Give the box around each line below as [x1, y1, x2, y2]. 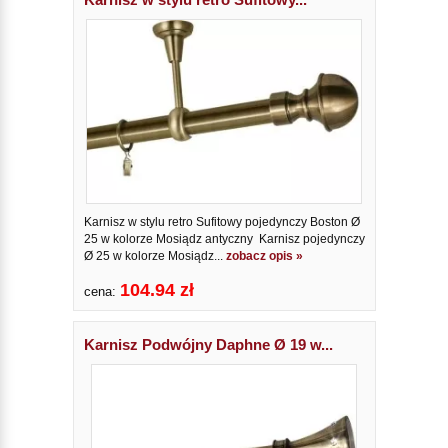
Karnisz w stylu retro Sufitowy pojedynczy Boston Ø [83, 214, 360, 229]
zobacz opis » [225, 248, 303, 263]
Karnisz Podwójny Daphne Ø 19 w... [83, 335, 333, 353]
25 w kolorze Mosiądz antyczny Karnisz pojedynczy [83, 231, 365, 246]
